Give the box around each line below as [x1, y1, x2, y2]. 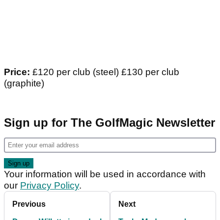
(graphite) [4, 78, 44, 88]
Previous [12, 199, 46, 208]
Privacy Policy [20, 180, 79, 191]
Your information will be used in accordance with [4, 168, 206, 179]
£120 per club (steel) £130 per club [30, 66, 179, 77]
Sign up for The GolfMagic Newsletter [4, 115, 215, 129]
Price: [4, 66, 30, 77]
